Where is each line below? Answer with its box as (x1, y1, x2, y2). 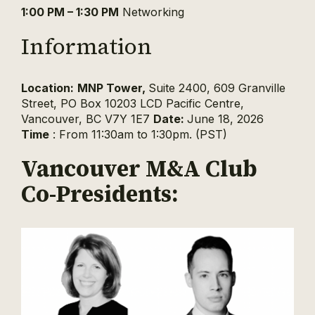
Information (21, 30, 152, 62)
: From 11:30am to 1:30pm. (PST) (49, 127, 227, 141)
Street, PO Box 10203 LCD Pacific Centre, (21, 96, 244, 110)
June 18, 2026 (187, 111, 267, 126)
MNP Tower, (77, 80, 148, 95)
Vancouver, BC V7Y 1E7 (21, 111, 150, 126)
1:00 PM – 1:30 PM (21, 4, 119, 19)
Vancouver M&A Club (21, 153, 257, 184)
